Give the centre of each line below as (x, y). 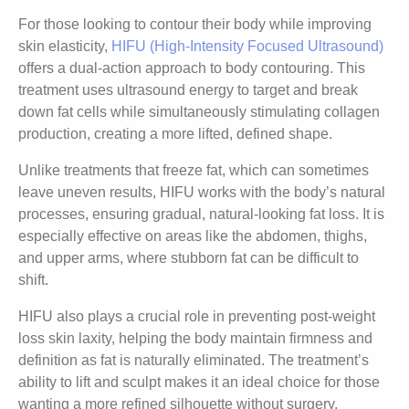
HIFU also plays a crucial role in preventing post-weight (197, 317)
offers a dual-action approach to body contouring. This (192, 68)
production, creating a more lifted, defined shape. (175, 134)
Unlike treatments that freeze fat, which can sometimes (194, 171)
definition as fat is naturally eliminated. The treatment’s (194, 361)
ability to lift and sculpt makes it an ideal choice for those (199, 383)
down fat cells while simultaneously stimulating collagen (199, 112)
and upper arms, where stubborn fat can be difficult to (189, 258)
